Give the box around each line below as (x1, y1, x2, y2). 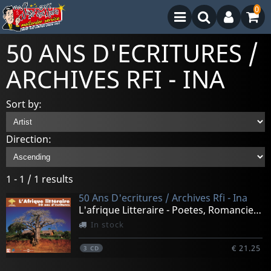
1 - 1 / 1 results (5, 172, 73, 186)
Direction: (5, 132, 51, 146)
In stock (90, 219, 124, 230)
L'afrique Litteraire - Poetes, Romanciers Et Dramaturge (253, 203, 261, 217)
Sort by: (5, 97, 42, 111)
